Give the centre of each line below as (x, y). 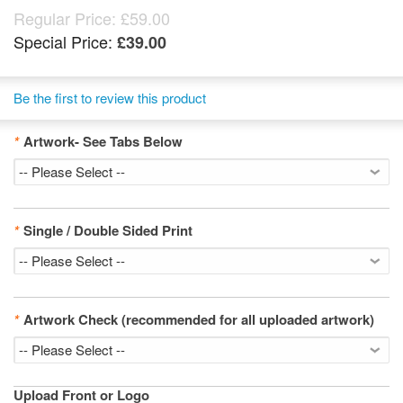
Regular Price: (65, 18)
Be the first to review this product (110, 98)
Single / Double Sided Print (108, 230)
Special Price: (63, 41)
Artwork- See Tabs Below (103, 141)
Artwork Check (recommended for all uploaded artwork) (199, 319)
